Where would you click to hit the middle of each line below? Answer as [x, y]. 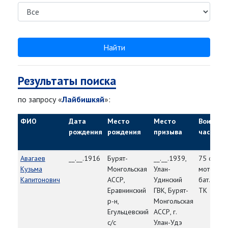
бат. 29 [209, 180]
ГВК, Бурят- [171, 191]
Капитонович [40, 180]
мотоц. [209, 169]
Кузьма [31, 169]
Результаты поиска [67, 81]
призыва [168, 132]
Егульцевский [128, 212]
